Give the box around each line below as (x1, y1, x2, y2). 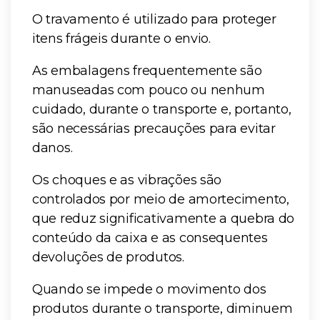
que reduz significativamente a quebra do (32, 210, 295, 226)
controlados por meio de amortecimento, (32, 191, 289, 207)
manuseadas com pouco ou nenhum (32, 81, 265, 98)
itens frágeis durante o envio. (32, 30, 211, 46)
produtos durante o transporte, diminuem (32, 300, 293, 316)
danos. (32, 139, 73, 156)
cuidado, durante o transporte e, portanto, (32, 101, 291, 117)
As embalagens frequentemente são (32, 62, 262, 79)
